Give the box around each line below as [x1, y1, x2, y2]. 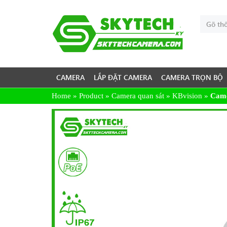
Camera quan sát [111, 92, 164, 100]
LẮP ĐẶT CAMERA [94, 72, 152, 83]
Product [79, 92, 103, 100]
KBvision [172, 92, 202, 100]
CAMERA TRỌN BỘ [161, 72, 223, 83]
